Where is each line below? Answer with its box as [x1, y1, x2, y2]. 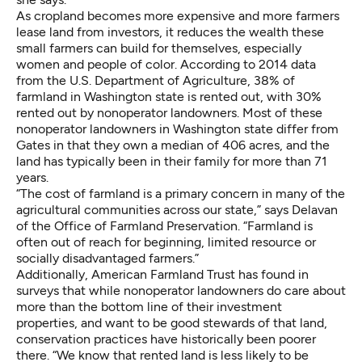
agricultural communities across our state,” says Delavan [16, 201, 338, 217]
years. [16, 169, 48, 185]
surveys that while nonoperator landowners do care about [16, 282, 346, 298]
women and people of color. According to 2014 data [16, 56, 316, 72]
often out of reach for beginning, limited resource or [16, 234, 316, 250]
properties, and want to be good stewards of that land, [16, 314, 327, 330]
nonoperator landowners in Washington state [16, 120, 276, 137]
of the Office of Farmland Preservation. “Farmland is [16, 217, 313, 234]
